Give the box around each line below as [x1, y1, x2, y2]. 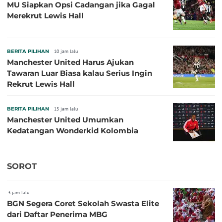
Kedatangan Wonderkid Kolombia [7, 125, 138, 135]
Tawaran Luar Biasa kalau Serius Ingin [7, 68, 152, 78]
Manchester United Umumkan [7, 114, 123, 124]
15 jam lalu [54, 105, 78, 112]
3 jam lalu [8, 189, 29, 196]
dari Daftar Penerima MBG [7, 210, 108, 220]
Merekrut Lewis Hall [7, 10, 84, 20]
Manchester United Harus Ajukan [7, 57, 134, 67]
